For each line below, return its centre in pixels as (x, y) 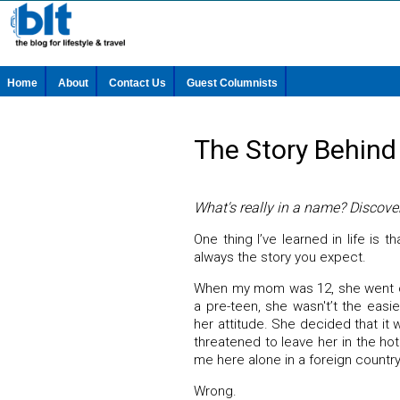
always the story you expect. (280, 257)
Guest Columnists (232, 83)
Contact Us (137, 83)
